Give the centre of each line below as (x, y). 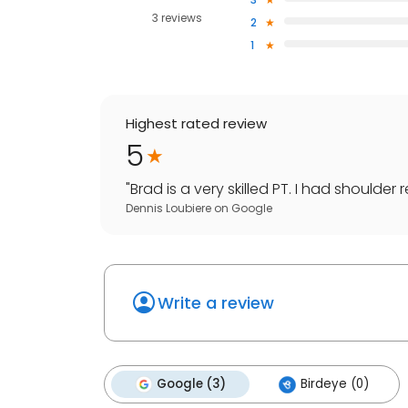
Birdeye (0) (335, 384)
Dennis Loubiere (168, 209)
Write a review (216, 303)
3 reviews (177, 18)
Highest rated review (196, 124)
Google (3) (191, 384)
